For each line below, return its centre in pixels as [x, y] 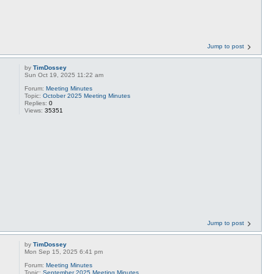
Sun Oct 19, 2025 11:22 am [64, 75]
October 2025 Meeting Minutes [87, 95]
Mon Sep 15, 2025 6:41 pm [64, 252]
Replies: [37, 103]
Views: [35, 110]
